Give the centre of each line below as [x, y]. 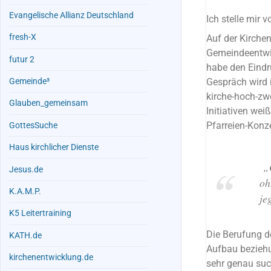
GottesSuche [34, 125]
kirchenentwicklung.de [51, 258]
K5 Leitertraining [41, 214]
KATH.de [26, 235]
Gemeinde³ [30, 82]
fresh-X [23, 38]
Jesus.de [26, 169]
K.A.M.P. [25, 191]
